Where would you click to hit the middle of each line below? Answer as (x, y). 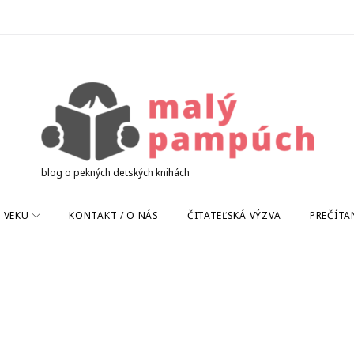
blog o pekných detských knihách (115, 173)
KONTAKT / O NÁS (114, 215)
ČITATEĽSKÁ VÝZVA (234, 215)
